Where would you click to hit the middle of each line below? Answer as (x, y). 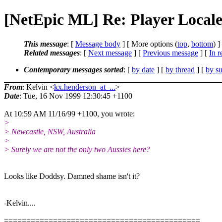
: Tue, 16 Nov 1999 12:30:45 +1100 (76, 96)
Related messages (52, 53)
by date (143, 69)
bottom (202, 44)
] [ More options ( (149, 44)
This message (45, 44)
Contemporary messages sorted (74, 69)
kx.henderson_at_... (85, 87)
